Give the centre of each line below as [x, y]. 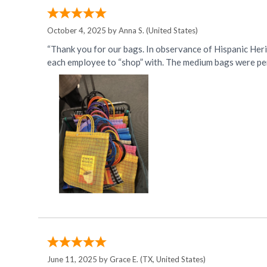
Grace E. [124, 260]
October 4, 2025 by [83, 31]
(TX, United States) [172, 260]
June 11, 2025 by [78, 260]
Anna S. [131, 31]
